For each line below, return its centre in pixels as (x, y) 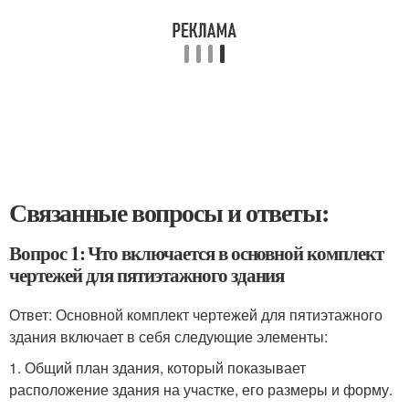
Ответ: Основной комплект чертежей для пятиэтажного (196, 315)
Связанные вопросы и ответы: (169, 212)
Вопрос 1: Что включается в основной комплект (196, 253)
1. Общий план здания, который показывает (157, 367)
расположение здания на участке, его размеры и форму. (201, 389)
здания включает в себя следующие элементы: (168, 336)
